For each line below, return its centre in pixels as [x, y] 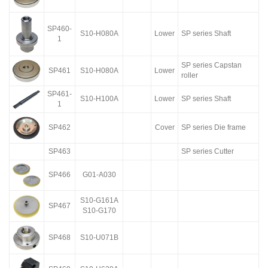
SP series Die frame [214, 127]
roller [190, 75]
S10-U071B [99, 237]
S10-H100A [99, 99]
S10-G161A [99, 200]
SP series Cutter [208, 151]
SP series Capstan [211, 65]
